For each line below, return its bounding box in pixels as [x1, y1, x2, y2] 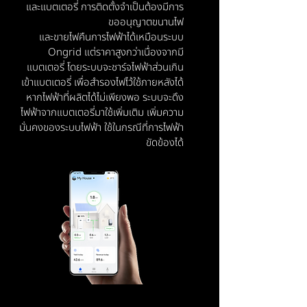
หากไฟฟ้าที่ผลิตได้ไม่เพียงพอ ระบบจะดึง [26, 90, 184, 106]
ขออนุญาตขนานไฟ [108, 14, 184, 30]
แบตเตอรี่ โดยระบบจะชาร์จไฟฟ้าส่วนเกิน [27, 60, 184, 75]
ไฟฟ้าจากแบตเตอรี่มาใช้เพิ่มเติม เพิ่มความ [21, 105, 184, 121]
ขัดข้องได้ [146, 135, 184, 151]
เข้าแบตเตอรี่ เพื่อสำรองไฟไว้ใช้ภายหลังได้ [21, 75, 184, 90]
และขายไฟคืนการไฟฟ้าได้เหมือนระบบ [39, 29, 184, 45]
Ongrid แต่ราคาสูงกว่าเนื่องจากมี [48, 45, 184, 60]
